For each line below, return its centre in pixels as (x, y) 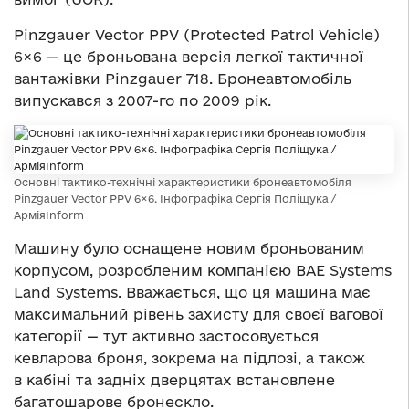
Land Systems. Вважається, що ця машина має (192, 292)
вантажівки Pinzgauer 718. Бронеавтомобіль (183, 78)
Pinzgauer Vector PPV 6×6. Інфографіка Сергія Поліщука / (175, 198)
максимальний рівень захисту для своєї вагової (199, 314)
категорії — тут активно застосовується (166, 336)
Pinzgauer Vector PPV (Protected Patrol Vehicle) (197, 34)
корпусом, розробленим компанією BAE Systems (203, 270)
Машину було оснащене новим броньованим (189, 248)
